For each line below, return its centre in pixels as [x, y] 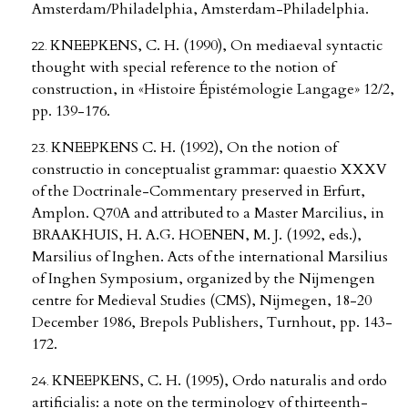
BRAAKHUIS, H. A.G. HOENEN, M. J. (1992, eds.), [197, 235]
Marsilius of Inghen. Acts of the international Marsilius [210, 257]
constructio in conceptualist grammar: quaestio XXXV [209, 170]
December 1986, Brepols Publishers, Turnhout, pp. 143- [212, 323]
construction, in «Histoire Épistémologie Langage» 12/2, [213, 90]
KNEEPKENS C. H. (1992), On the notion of [194, 148]
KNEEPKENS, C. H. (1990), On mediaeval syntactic [216, 46]
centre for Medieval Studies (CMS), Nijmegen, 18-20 [202, 301]
